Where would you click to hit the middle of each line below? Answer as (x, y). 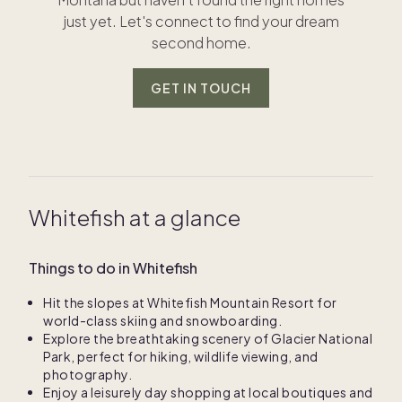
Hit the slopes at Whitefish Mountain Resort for (190, 302)
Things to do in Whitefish (113, 268)
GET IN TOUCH (201, 88)
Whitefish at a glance (135, 217)
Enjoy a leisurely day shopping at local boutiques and (208, 392)
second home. (201, 43)
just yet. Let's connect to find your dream (201, 21)
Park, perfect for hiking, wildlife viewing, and (181, 356)
